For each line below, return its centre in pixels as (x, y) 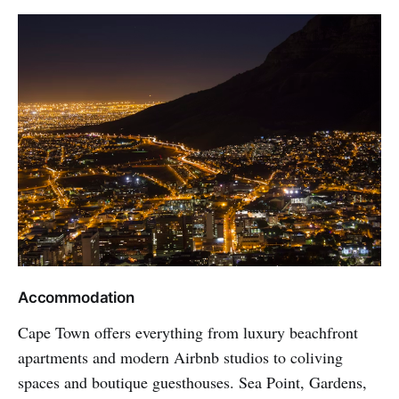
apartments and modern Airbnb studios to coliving (180, 358)
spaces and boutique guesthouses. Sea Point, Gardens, (192, 383)
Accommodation (76, 298)
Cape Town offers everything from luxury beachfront (188, 333)
